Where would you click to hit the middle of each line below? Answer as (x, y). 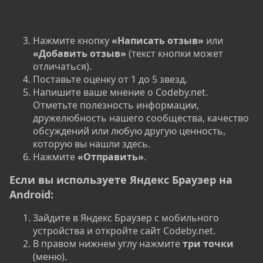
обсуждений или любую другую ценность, (129, 131)
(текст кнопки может (175, 53)
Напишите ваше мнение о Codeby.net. (120, 92)
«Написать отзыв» (158, 40)
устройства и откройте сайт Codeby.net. (124, 230)
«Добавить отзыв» (80, 53)
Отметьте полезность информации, (116, 105)
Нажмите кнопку (72, 40)
